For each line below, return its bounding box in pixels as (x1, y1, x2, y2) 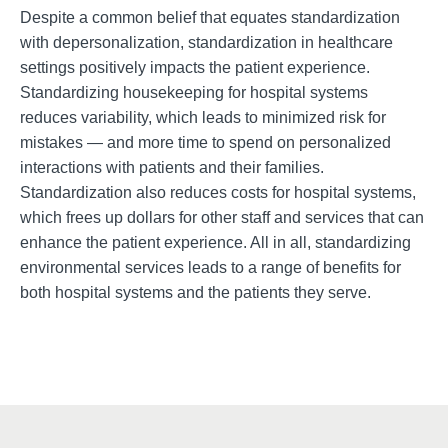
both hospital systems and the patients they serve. (20, 283, 371, 301)
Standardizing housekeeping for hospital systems (20, 83, 368, 101)
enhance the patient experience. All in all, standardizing (20, 233, 411, 251)
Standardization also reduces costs (20, 183, 272, 201)
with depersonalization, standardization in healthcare (20, 33, 393, 51)
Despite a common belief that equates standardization (20, 8, 400, 26)
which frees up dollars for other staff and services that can (20, 208, 424, 226)
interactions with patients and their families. (20, 158, 324, 176)
